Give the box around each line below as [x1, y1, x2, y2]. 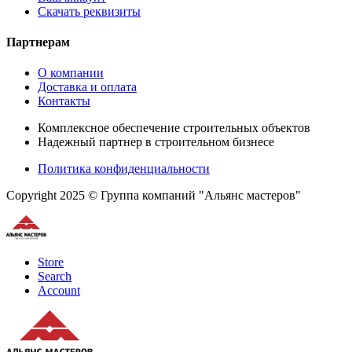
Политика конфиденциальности [38, 162, 210, 176]
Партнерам [6, 35, 70, 49]
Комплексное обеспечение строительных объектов [38, 121, 310, 135]
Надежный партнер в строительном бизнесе [38, 135, 274, 149]
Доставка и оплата [38, 80, 137, 94]
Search [38, 269, 71, 284]
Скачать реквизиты [38, 4, 141, 18]
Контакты [38, 94, 90, 108]
